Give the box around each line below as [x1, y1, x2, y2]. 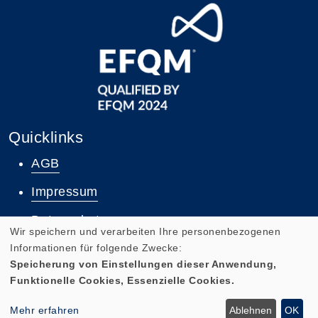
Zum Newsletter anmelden [89, 286, 246, 301]
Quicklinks [9, 128, 83, 146]
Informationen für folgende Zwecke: [10, 241, 182, 253]
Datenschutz [31, 212, 106, 227]
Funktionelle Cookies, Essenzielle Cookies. [10, 274, 234, 286]
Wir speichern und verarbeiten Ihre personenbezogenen [10, 225, 280, 237]
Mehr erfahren [10, 305, 79, 317]
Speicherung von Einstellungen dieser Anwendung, [10, 258, 277, 270]
